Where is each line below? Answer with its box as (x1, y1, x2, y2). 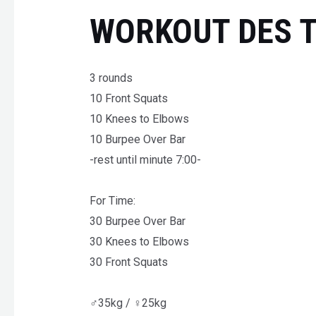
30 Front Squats (89, 255, 168, 269)
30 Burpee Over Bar (89, 214, 186, 228)
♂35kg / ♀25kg (89, 296, 166, 310)
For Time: (89, 193, 135, 207)
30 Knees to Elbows (89, 234, 189, 248)
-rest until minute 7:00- (89, 152, 201, 166)
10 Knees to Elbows (89, 111, 189, 126)
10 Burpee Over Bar (89, 132, 186, 146)
